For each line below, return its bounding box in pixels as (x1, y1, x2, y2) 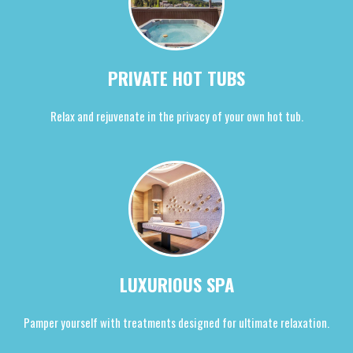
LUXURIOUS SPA (119, 271, 234, 299)
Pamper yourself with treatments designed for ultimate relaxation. (24, 314, 329, 332)
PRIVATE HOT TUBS (108, 64, 245, 91)
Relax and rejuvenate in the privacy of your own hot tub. (50, 106, 303, 124)
